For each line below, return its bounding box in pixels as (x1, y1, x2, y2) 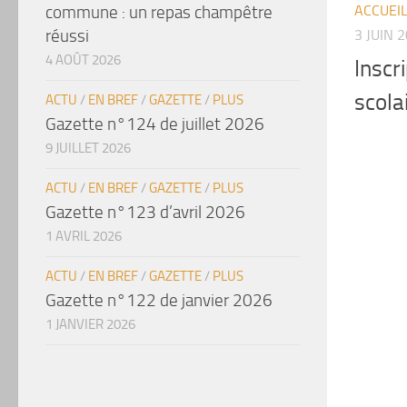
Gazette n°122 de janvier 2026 (45, 289, 273, 311)
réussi (45, 25, 89, 46)
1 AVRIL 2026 (45, 227, 122, 244)
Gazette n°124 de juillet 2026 (45, 113, 264, 134)
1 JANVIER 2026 (45, 315, 135, 333)
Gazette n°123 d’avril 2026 (45, 201, 245, 223)
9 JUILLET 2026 (45, 139, 131, 156)
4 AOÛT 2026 (45, 51, 121, 68)
